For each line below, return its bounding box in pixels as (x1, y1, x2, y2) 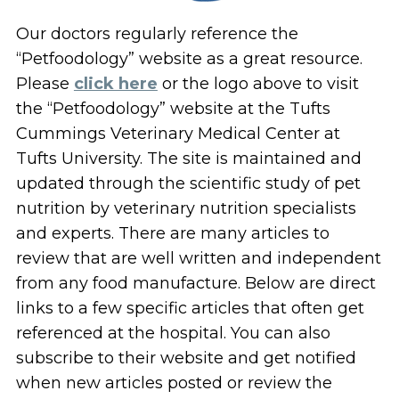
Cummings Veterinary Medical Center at (15, 123, 340, 143)
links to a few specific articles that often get (15, 297, 364, 318)
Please (15, 73, 74, 94)
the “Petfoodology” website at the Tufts (15, 98, 330, 118)
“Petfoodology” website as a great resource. (15, 48, 362, 69)
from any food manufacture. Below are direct (15, 273, 376, 293)
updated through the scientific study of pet (15, 173, 361, 193)
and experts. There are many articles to (15, 223, 330, 243)
